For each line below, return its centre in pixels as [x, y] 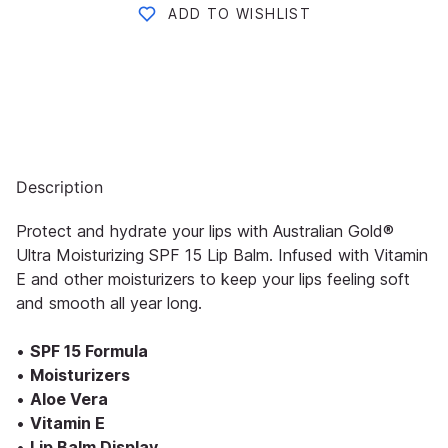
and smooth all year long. [109, 303]
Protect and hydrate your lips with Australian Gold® [205, 231]
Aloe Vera [69, 399]
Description [59, 187]
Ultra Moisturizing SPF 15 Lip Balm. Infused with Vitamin [222, 255]
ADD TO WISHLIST [240, 13]
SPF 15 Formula [89, 351]
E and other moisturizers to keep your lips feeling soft [213, 279]
